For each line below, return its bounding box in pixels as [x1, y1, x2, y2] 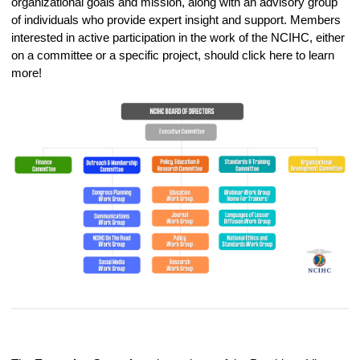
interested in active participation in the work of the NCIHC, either [11, 30, 345, 44]
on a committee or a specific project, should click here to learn [11, 47, 334, 62]
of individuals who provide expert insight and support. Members [11, 12, 341, 27]
